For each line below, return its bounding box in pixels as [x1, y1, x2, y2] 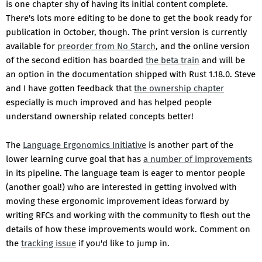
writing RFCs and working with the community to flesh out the [6, 210, 250, 221]
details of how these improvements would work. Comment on [6, 224, 250, 235]
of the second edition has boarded [6, 55, 146, 66]
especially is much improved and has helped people [6, 97, 212, 108]
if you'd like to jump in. [76, 238, 170, 249]
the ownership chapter [134, 83, 224, 94]
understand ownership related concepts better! [6, 111, 194, 122]
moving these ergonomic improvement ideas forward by [6, 196, 229, 207]
